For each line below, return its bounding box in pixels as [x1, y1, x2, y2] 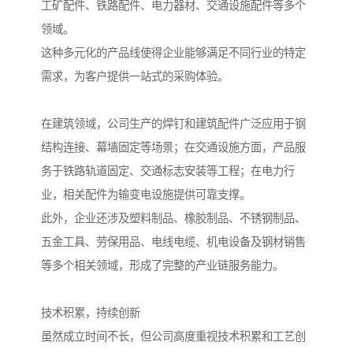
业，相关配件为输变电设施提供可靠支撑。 [41, 188, 251, 202]
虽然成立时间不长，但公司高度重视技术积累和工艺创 [41, 330, 306, 344]
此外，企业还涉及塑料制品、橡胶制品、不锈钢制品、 [41, 212, 306, 225]
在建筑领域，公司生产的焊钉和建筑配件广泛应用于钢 [41, 117, 306, 131]
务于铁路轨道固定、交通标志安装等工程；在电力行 [41, 165, 295, 178]
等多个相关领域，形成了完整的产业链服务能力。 [41, 259, 284, 273]
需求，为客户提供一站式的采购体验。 [41, 70, 229, 84]
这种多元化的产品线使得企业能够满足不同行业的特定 [41, 46, 306, 60]
